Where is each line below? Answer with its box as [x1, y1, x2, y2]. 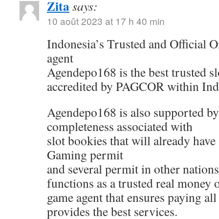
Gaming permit [47, 146, 123, 163]
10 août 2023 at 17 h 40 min [47, 14, 165, 27]
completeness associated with [47, 118, 193, 134]
